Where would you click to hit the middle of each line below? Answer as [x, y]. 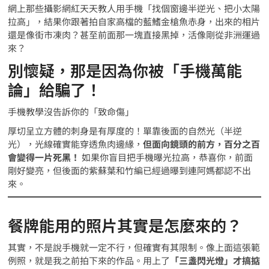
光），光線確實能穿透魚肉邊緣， [76, 144]
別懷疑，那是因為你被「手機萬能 [125, 70]
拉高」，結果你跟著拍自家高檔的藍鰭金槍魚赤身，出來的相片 [134, 22]
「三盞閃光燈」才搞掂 [215, 261]
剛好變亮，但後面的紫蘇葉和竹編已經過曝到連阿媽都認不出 [130, 171]
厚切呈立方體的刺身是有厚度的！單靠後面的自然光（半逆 [125, 131]
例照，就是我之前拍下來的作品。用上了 [89, 261]
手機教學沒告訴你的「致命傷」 [71, 112]
